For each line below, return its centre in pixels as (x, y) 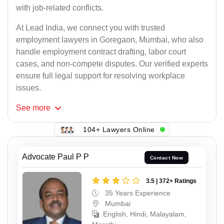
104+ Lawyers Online (119, 129)
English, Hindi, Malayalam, (145, 214)
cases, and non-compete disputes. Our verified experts (112, 64)
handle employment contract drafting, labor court (101, 52)
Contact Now (166, 157)
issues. (28, 88)
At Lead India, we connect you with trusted (90, 28)
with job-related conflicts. (60, 8)
